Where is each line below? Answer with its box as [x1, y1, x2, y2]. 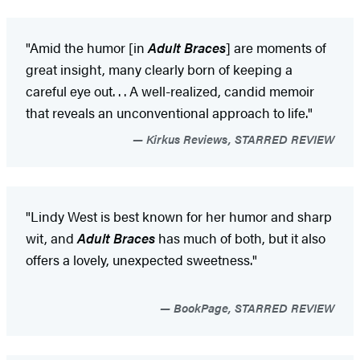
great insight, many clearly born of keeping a [26, 59, 292, 80]
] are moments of [226, 38, 326, 58]
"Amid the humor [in [26, 38, 148, 58]
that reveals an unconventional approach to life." [26, 103, 313, 123]
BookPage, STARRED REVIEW [170, 299, 334, 317]
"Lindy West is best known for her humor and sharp [26, 207, 332, 227]
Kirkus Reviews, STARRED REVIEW [143, 130, 334, 148]
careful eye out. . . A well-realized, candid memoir [26, 81, 314, 101]
